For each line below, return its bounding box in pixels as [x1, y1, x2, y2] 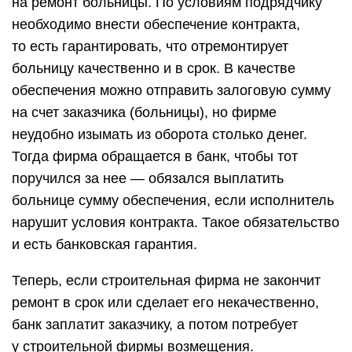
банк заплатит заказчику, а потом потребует [12, 317, 298, 332]
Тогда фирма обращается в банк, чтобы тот [12, 148, 298, 164]
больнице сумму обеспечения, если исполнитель [12, 192, 334, 208]
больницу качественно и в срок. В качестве [12, 60, 295, 76]
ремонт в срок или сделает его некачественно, [12, 295, 319, 310]
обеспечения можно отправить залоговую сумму [12, 82, 331, 98]
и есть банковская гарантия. [12, 236, 197, 252]
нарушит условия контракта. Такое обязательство [12, 214, 339, 230]
